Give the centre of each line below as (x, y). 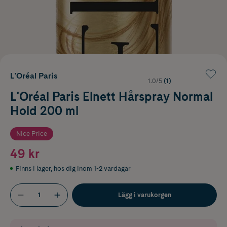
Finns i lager (33, 168)
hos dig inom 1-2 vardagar (92, 168)
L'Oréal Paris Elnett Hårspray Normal (111, 96)
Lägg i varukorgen (144, 195)
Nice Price (32, 133)
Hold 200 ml (44, 110)
